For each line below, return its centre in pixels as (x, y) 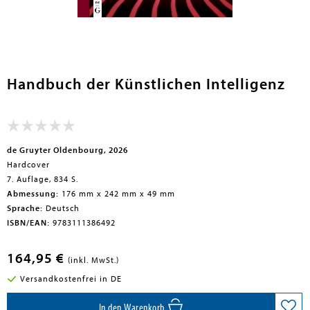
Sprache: (25, 208)
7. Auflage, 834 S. (43, 179)
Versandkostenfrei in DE (71, 279)
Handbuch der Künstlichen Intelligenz (146, 84)
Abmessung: (33, 194)
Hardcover (28, 165)
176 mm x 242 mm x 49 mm (117, 194)
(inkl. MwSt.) (93, 260)
